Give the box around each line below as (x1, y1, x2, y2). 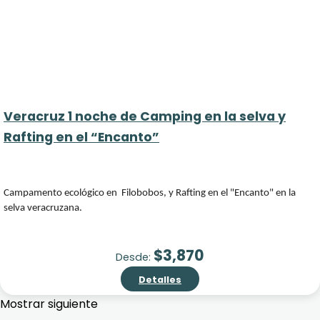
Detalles (139, 274, 181, 286)
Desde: (116, 250, 154, 264)
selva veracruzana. (4, 203, 82, 214)
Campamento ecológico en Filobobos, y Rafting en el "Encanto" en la (4, 188, 296, 199)
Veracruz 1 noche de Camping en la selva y (4, 108, 286, 125)
